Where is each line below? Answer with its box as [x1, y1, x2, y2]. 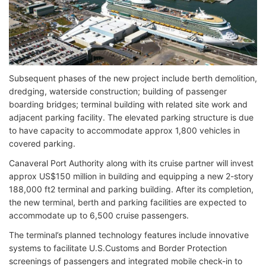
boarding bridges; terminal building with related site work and [9, 99, 248, 109]
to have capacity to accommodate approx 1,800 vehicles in [9, 125, 240, 135]
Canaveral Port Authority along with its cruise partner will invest [9, 158, 254, 168]
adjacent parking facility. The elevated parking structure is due [9, 112, 254, 122]
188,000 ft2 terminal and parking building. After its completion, [9, 184, 254, 194]
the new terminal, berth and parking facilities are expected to [9, 197, 246, 207]
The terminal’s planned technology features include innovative [9, 230, 249, 240]
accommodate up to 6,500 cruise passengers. [9, 210, 189, 220]
